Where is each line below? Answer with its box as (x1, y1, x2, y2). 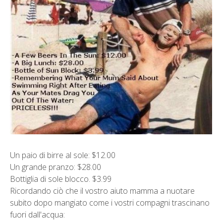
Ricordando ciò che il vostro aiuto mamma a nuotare (10, 185, 195, 196)
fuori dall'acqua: (10, 209, 65, 220)
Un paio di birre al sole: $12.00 (10, 149, 115, 161)
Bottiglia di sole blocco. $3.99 (10, 173, 111, 184)
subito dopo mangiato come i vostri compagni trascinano (10, 197, 210, 208)
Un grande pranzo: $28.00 (10, 161, 101, 172)
